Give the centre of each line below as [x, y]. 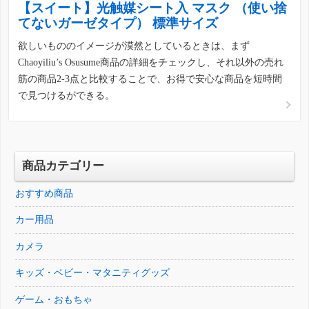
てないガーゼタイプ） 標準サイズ [118, 23]
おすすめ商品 [44, 193]
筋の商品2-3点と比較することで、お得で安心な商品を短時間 [150, 79]
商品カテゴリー [63, 166]
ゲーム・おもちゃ [54, 299]
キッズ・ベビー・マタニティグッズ [93, 273]
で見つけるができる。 [67, 95]
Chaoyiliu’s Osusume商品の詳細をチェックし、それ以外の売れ [151, 62]
